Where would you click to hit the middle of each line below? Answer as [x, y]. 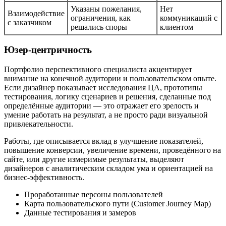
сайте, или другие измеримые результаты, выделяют [94, 159]
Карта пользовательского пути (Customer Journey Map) [118, 204]
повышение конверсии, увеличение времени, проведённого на [112, 150]
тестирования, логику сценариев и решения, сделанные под [107, 97]
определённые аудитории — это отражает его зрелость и [101, 106]
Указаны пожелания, [106, 9]
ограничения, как [101, 18]
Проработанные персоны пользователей [94, 195]
